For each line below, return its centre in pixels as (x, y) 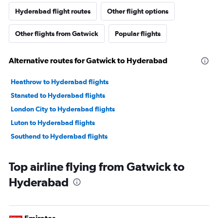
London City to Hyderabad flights (63, 109)
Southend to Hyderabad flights (59, 136)
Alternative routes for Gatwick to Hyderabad (88, 61)
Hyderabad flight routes (53, 11)
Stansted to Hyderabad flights (58, 96)
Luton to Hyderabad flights (53, 123)
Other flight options (138, 11)
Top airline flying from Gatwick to (97, 167)
